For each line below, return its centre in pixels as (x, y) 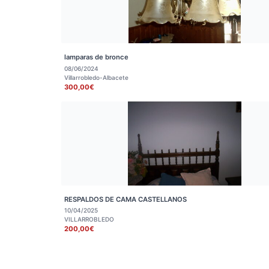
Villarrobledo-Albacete (96, 77)
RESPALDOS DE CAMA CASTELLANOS (125, 199)
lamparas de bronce (96, 57)
